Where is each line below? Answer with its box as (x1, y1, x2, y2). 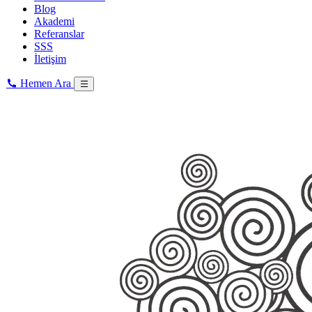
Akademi (34, 15, 75, 28)
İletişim (34, 53, 66, 65)
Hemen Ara (17, 77, 74, 90)
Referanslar (34, 28, 84, 40)
